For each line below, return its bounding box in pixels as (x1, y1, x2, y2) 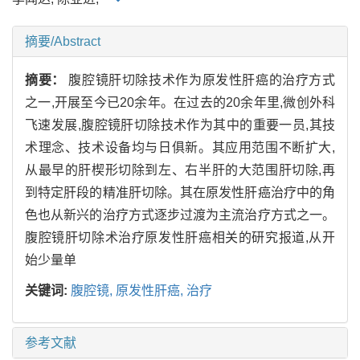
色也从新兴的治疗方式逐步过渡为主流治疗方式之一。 (25, 207, 335, 222)
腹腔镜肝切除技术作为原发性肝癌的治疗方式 (68, 72, 336, 87)
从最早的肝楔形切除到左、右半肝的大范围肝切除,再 (25, 162, 335, 177)
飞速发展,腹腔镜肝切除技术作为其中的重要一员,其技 (25, 117, 335, 132)
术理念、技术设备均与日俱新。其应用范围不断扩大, (25, 140, 335, 154)
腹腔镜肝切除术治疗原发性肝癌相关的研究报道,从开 (25, 230, 335, 244)
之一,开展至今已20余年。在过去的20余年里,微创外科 (25, 95, 335, 109)
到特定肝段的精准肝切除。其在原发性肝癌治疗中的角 (25, 185, 335, 199)
